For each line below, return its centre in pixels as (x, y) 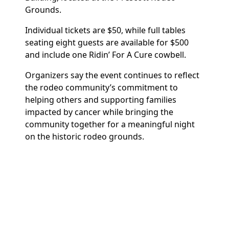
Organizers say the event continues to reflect (112, 75)
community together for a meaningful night (110, 124)
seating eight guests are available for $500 (107, 42)
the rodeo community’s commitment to (102, 87)
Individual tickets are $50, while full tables (106, 30)
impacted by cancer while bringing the (99, 112)
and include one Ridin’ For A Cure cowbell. (106, 55)
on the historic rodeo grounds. (85, 136)
